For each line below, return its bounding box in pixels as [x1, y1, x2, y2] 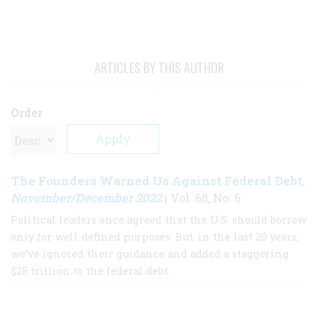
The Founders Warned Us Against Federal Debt [11, 172, 302, 190]
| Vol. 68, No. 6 [162, 190, 241, 206]
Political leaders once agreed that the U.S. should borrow [11, 213, 307, 227]
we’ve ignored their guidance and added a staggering [11, 247, 289, 261]
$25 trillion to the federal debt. [11, 264, 170, 278]
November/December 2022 [11, 190, 162, 207]
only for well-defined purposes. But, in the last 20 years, [11, 230, 299, 244]
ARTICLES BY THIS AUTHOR [94, 58, 224, 77]
